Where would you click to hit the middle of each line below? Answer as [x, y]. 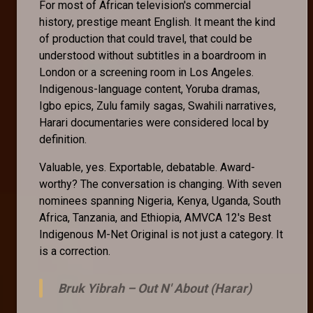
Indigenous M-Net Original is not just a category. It [161, 234]
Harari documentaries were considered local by [154, 122]
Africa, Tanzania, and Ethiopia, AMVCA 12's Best [155, 217]
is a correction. [75, 251]
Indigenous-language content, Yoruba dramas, [150, 89]
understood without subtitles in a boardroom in [153, 55]
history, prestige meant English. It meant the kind [157, 22]
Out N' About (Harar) [195, 288]
